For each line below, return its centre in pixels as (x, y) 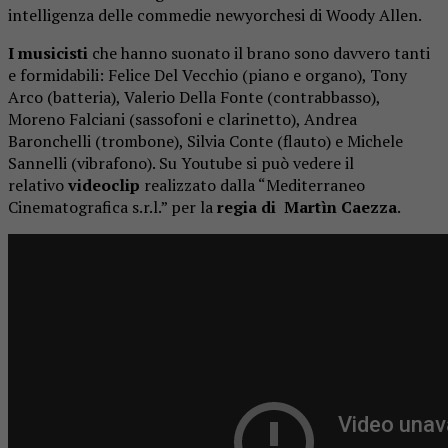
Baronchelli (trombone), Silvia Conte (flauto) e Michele (205, 140)
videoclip (104, 184)
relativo (38, 184)
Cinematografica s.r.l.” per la (112, 206)
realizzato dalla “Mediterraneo (252, 184)
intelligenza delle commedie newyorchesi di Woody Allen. (215, 14)
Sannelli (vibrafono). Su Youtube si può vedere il (181, 162)
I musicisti (48, 52)
